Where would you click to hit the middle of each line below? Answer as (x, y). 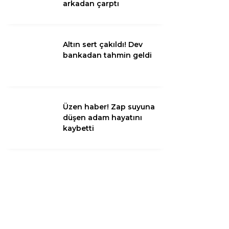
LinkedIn (165, 120)
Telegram (165, 148)
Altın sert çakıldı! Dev (103, 44)
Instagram (165, 34)
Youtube (165, 63)
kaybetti (78, 128)
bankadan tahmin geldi (107, 55)
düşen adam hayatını (102, 117)
